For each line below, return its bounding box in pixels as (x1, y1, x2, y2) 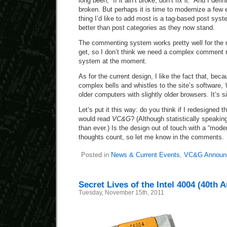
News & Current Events (110, 151, 180, 159)
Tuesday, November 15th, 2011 (79, 189, 164, 196)
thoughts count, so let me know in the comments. (79, 133, 224, 141)
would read (79, 115, 112, 123)
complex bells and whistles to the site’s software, (79, 82, 225, 89)
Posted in (81, 151, 111, 159)
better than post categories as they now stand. (79, 24, 215, 31)
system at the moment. (79, 57, 147, 65)
